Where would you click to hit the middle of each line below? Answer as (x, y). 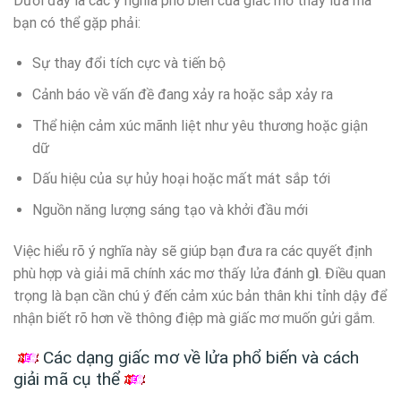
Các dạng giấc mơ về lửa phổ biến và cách (201, 358)
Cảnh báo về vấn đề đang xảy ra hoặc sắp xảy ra (182, 94)
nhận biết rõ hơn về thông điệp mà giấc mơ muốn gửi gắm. (194, 318)
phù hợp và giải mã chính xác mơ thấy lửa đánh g (164, 273)
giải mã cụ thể (67, 380)
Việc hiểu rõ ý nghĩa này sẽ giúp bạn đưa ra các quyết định (193, 251)
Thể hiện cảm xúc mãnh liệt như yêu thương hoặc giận (200, 125)
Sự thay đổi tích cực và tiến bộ (128, 64)
